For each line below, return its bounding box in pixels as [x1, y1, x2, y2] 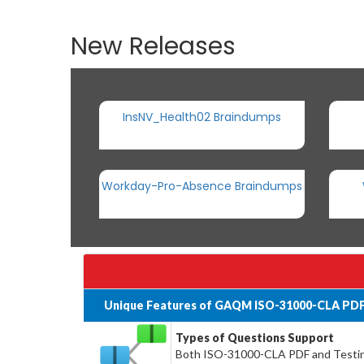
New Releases [71, 28, 236, 63]
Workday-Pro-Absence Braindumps [101, 177, 302, 194]
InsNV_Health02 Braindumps [122, 108, 281, 125]
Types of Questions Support [175, 330, 335, 344]
